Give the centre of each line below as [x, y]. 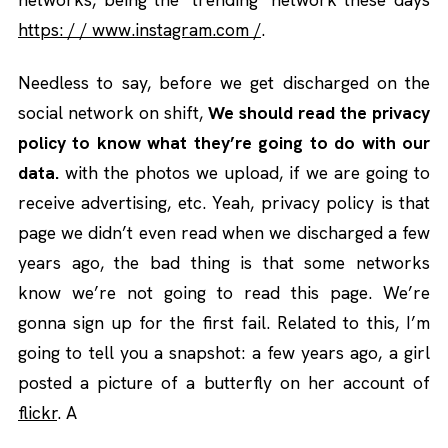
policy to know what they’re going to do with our [224, 143]
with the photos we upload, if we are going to [244, 173]
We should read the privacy [319, 113]
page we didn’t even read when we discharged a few [224, 233]
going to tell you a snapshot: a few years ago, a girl [224, 353]
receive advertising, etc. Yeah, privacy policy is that [224, 203]
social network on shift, [113, 113]
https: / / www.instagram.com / [139, 30]
